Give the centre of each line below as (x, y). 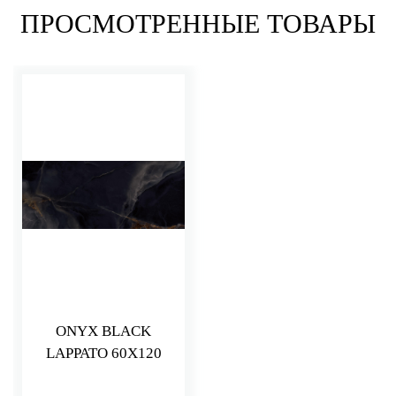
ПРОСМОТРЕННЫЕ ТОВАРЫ (198, 24)
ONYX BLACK (103, 331)
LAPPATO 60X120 (103, 354)
